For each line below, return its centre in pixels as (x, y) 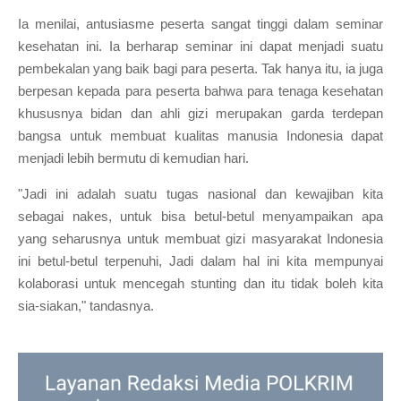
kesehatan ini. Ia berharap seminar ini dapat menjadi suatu (200, 46)
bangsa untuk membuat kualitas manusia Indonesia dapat (200, 136)
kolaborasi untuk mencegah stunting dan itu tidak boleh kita (200, 283)
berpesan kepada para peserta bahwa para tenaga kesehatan (200, 91)
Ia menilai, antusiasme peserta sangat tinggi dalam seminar (200, 24)
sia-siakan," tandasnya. (86, 306)
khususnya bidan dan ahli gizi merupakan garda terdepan (200, 113)
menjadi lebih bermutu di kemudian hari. (133, 158)
